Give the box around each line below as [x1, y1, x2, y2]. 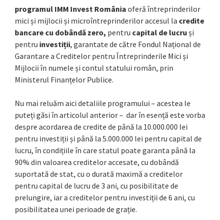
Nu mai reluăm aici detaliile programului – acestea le [15, 98, 191, 108]
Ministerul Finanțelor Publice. [15, 74, 113, 84]
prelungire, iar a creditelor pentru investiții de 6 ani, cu [15, 192, 195, 202]
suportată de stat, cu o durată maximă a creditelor [15, 168, 183, 179]
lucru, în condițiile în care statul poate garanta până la [15, 145, 195, 155]
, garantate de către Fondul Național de [70, 39, 201, 49]
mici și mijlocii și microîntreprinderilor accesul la [15, 15, 177, 26]
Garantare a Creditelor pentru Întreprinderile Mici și [15, 51, 188, 61]
